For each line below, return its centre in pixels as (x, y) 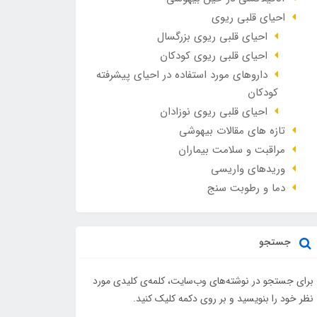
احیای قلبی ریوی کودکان (213, 56)
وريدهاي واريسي (248, 169)
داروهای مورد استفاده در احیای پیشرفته (181, 75)
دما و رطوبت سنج (246, 188)
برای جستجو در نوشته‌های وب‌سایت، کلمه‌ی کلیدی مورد (203, 281)
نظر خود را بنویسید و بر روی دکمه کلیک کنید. (223, 299)
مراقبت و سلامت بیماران (231, 150)
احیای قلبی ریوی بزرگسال (212, 37)
